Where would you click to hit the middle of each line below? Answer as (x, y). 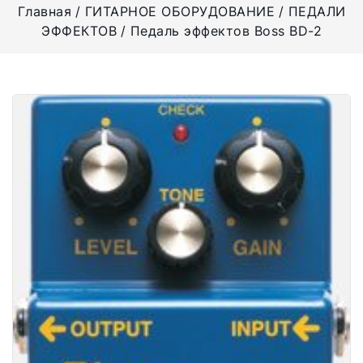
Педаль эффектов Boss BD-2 (226, 31)
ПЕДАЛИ (317, 11)
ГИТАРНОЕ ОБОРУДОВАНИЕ (179, 11)
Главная (44, 11)
